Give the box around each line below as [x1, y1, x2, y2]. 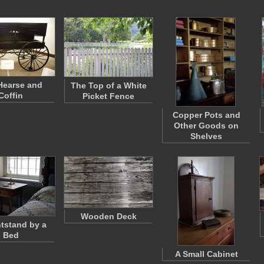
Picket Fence [82, 91, 134, 101]
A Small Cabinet [174, 249, 238, 259]
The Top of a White [70, 81, 147, 90]
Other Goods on [174, 121, 239, 130]
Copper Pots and [172, 110, 240, 120]
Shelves [190, 131, 222, 141]
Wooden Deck [80, 212, 137, 221]
